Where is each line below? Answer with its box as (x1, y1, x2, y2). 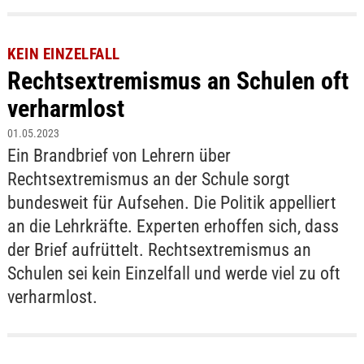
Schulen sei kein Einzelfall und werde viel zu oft (6, 263, 340, 284)
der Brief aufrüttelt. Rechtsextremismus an (6, 240, 311, 261)
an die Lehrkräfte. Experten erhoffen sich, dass (6, 216, 339, 237)
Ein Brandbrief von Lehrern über (6, 145, 231, 167)
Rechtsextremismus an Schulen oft (6, 67, 349, 96)
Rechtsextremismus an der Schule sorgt (6, 169, 290, 190)
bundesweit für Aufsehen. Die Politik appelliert (6, 193, 336, 214)
